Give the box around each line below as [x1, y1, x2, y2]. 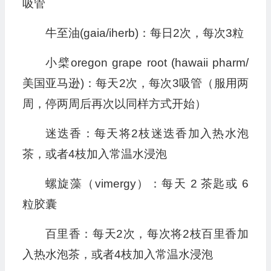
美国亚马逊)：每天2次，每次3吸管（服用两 [22, 77, 249, 90]
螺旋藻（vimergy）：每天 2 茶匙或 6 [45, 177, 249, 191]
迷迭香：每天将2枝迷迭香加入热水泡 [45, 127, 249, 140]
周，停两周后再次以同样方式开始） [22, 97, 206, 111]
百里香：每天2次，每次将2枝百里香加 [45, 227, 249, 241]
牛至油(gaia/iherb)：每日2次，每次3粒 [45, 27, 244, 40]
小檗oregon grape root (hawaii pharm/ [45, 56, 249, 70]
